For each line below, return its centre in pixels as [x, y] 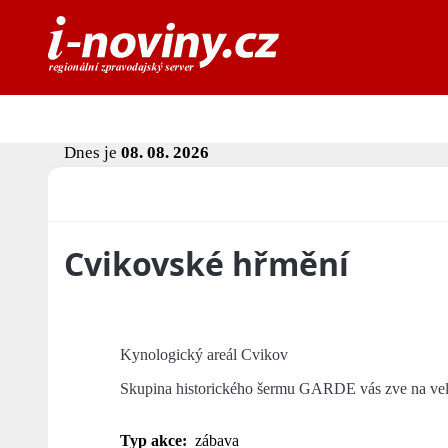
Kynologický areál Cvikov [204, 355]
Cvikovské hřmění [206, 264]
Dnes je [92, 153]
